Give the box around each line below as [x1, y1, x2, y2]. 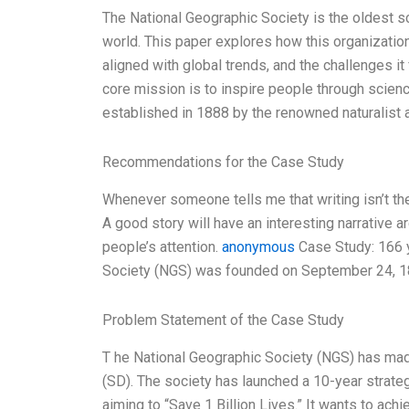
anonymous [222, 237, 295, 256]
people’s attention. [102, 237, 222, 256]
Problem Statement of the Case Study [102, 310, 344, 329]
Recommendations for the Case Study [102, 153, 344, 172]
